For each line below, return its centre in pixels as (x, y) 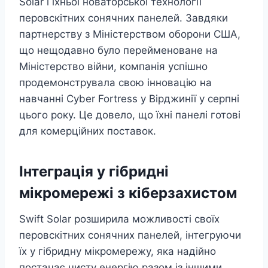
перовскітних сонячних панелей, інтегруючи (130, 235)
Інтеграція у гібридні (94, 172)
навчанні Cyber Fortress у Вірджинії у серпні (129, 99)
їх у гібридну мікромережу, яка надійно (118, 252)
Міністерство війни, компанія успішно (113, 67)
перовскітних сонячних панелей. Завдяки (124, 18)
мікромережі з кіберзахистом (128, 193)
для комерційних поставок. (88, 131)
